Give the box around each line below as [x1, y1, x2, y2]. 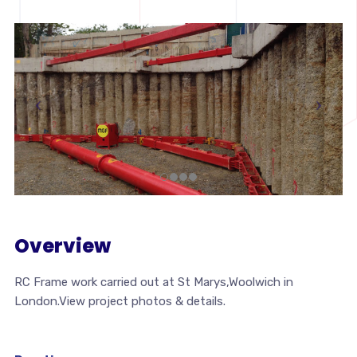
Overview [14, 232, 111, 259]
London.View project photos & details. [14, 293, 226, 308]
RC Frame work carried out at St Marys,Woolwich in [14, 274, 293, 289]
